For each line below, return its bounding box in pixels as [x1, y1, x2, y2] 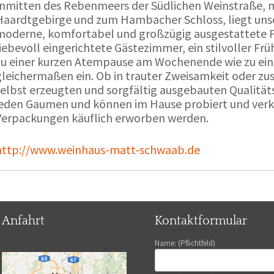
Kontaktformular [154, 214, 247, 228]
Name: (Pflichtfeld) [154, 238, 215, 248]
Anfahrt [2, 214, 45, 228]
